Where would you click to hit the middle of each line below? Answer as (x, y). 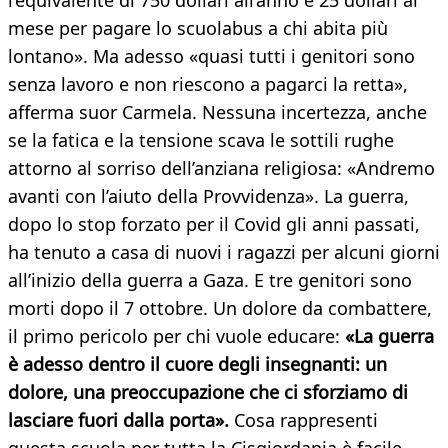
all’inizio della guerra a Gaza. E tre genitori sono (210, 280)
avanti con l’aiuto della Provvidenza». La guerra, (208, 196)
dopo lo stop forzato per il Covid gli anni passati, (214, 224)
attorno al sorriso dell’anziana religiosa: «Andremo (221, 168)
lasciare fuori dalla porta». (118, 420)
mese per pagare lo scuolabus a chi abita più (198, 28)
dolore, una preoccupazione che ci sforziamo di (208, 392)
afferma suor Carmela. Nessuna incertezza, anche (217, 112)
